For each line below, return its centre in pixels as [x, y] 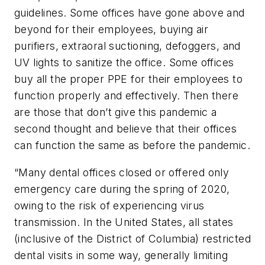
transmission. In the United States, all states [124, 222]
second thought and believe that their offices [125, 129]
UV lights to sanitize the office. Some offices [124, 63]
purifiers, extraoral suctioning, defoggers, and [127, 46]
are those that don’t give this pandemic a [116, 112]
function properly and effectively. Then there [126, 96]
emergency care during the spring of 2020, [122, 189]
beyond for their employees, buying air [112, 30]
